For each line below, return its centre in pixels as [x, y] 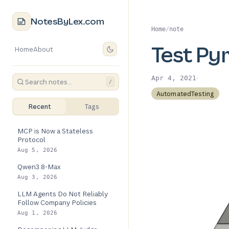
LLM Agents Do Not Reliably [63, 194]
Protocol [31, 140]
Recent [39, 107]
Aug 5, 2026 [38, 150]
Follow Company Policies [57, 202]
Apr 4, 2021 [174, 78]
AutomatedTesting [185, 94]
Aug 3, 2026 [38, 177]
